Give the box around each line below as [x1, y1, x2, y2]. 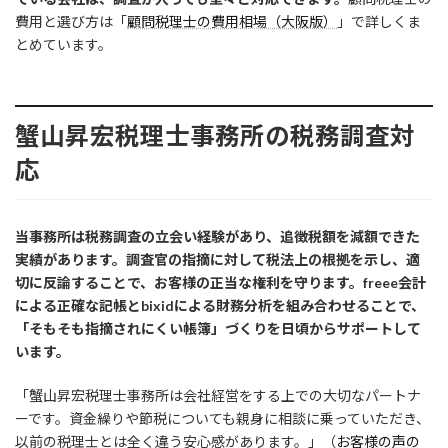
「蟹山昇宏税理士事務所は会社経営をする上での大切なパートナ [15, 386, 421, 404]
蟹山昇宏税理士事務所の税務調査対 [15, 121, 415, 151]
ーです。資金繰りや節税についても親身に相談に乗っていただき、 [15, 409, 430, 427]
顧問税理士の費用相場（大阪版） [127, 12, 337, 30]
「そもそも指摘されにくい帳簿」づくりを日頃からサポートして [15, 319, 421, 337]
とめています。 [15, 35, 112, 53]
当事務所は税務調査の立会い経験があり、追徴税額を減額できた [15, 227, 420, 245]
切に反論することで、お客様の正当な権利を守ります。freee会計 [15, 273, 426, 291]
